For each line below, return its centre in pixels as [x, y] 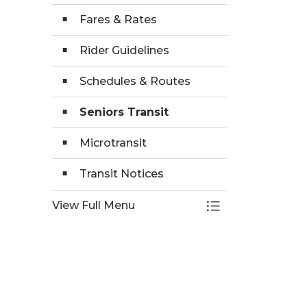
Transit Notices [122, 174]
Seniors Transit [124, 112]
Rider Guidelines [124, 50]
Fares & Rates [118, 20]
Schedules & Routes [135, 81]
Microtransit [113, 143]
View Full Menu [94, 205]
